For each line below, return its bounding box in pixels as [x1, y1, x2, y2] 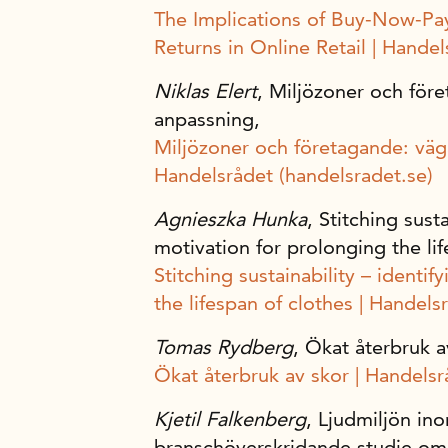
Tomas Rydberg [154, 335, 293, 359]
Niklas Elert [154, 79, 257, 103]
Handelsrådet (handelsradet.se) [154, 163, 433, 187]
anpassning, [154, 107, 266, 131]
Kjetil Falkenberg [154, 407, 306, 431]
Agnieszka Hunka [154, 207, 307, 231]
